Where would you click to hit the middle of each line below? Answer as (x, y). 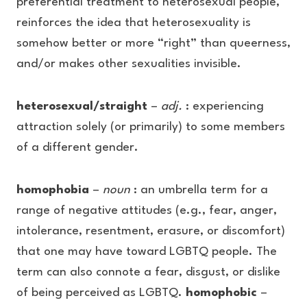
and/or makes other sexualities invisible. (129, 64)
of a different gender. (79, 148)
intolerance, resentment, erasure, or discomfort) (151, 231)
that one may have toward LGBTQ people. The (147, 252)
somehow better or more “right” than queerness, (153, 44)
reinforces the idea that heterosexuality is (134, 23)
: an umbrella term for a (199, 190)
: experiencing (223, 107)
